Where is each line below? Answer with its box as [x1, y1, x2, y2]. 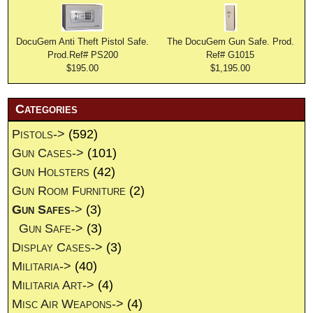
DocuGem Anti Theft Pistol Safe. [16, 36, 150, 48]
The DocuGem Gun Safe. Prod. [166, 36, 294, 48]
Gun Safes [12, 203, 71, 217]
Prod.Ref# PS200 [47, 50, 118, 61]
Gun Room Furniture [12, 184, 126, 198]
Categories [15, 102, 78, 117]
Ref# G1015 [206, 50, 255, 61]
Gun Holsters [12, 165, 90, 180]
